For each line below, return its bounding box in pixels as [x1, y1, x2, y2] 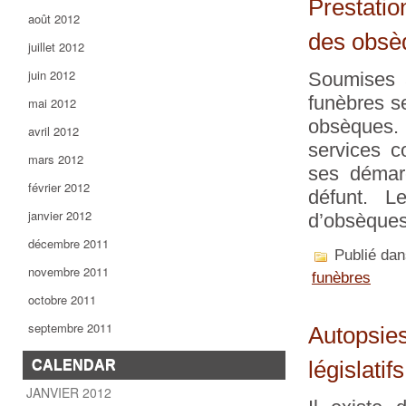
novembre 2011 [28, 263, 109, 280]
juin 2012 [28, 66, 75, 83]
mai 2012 [28, 94, 76, 111]
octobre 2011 [28, 291, 96, 308]
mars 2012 [28, 150, 83, 168]
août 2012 [28, 10, 80, 27]
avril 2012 [28, 122, 79, 140]
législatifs [308, 357, 404, 382]
